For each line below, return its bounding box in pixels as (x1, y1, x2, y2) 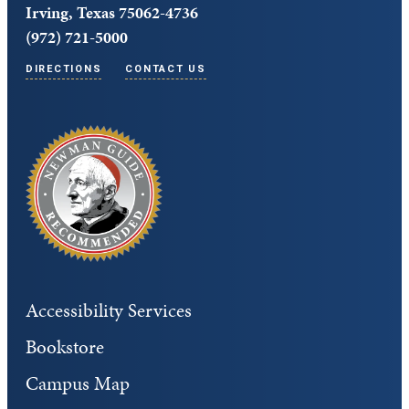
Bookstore (26, 333, 104, 362)
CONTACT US (125, 63, 206, 76)
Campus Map (26, 370, 130, 398)
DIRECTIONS (26, 63, 102, 76)
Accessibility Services (26, 297, 192, 325)
